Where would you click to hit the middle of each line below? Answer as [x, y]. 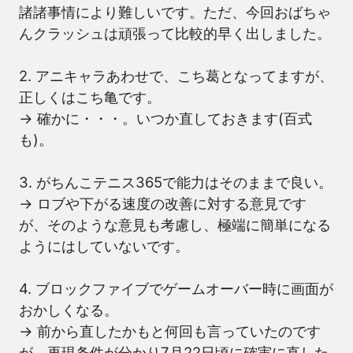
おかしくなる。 [69, 310]
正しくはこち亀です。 [90, 97]
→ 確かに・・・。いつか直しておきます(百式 [165, 119]
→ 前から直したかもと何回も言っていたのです [170, 331]
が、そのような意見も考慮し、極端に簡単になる [175, 225]
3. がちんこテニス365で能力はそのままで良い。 [176, 182]
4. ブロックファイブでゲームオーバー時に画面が [176, 289]
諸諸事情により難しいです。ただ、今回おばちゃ [175, 12]
